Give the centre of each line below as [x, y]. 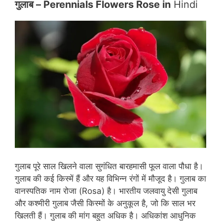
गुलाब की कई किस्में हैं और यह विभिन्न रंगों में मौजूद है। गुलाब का [110, 179]
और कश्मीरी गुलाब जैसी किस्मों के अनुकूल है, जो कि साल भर [105, 203]
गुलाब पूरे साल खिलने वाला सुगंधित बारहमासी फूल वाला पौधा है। [109, 166]
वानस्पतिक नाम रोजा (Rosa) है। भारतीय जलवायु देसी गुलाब [106, 191]
